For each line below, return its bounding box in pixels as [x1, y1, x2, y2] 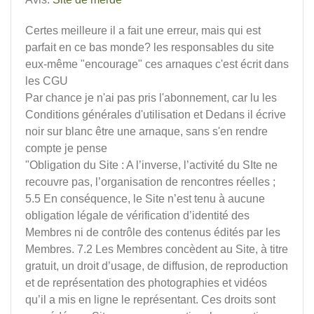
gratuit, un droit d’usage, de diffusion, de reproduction [25, 260, 288, 272]
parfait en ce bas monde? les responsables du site [25, 41, 274, 53]
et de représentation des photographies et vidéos [25, 277, 267, 289]
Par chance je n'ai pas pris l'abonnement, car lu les [25, 92, 277, 104]
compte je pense [25, 142, 107, 154]
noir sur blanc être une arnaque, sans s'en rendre [25, 125, 268, 137]
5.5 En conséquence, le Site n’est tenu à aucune [25, 193, 265, 205]
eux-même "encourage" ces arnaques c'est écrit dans [25, 58, 289, 70]
